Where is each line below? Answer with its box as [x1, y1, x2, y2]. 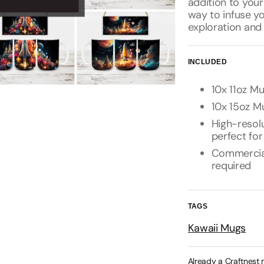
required [211, 159, 252, 173]
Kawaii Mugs [187, 221, 246, 235]
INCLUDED [187, 58, 227, 66]
